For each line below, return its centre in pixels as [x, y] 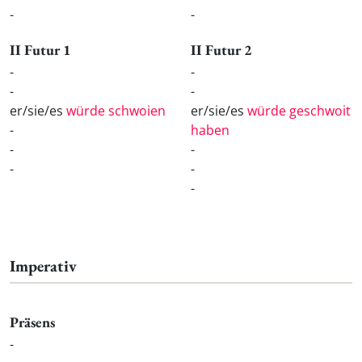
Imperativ [43, 265]
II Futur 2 [221, 50]
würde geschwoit [299, 110]
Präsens [32, 322]
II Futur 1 [40, 50]
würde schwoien [116, 110]
